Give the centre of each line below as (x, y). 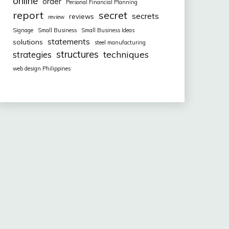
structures (77, 55)
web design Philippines (41, 69)
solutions (28, 42)
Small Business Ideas (108, 30)
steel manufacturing (120, 43)
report (28, 15)
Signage (23, 30)
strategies (32, 55)
